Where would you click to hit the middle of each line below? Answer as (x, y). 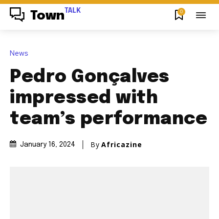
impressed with (84, 98)
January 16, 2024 (48, 145)
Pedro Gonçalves (90, 77)
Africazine (122, 144)
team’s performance (109, 119)
